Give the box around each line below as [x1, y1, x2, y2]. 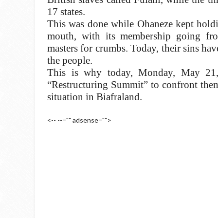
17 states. [47, 6, 85, 18]
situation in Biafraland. [47, 91, 142, 103]
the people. [47, 54, 92, 66]
